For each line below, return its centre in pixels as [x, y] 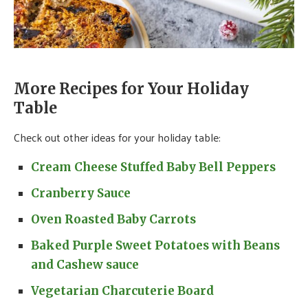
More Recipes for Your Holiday [131, 88]
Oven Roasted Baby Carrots [113, 219]
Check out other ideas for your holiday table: [117, 137]
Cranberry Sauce [81, 193]
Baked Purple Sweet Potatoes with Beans [155, 245]
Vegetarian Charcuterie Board [122, 290]
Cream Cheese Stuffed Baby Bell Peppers [153, 167]
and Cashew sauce [85, 264]
